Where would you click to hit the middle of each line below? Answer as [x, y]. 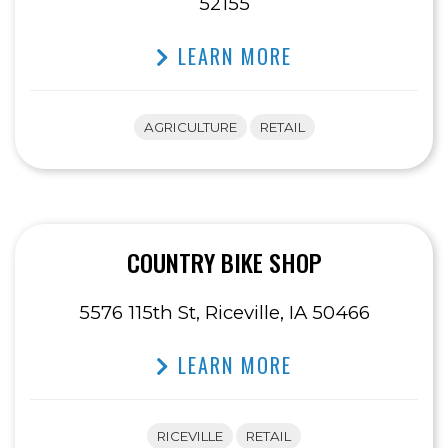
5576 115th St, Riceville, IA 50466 [224, 313]
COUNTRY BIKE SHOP [224, 262]
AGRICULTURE [190, 127]
